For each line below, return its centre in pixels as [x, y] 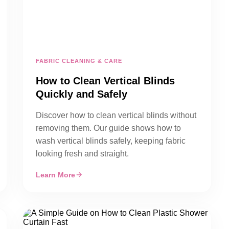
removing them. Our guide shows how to [108, 128]
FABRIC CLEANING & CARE [79, 61]
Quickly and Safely [82, 94]
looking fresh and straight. [82, 154]
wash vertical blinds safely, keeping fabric [111, 141]
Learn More [55, 175]
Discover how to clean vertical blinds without [116, 115]
